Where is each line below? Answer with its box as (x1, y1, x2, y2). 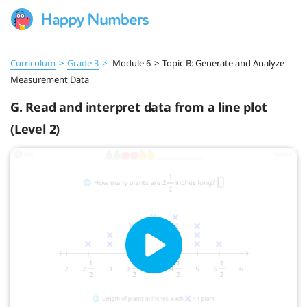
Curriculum (10, 57, 56, 69)
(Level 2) (10, 121, 60, 138)
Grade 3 (67, 57, 99, 69)
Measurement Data (10, 73, 89, 86)
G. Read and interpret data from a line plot (10, 99, 267, 116)
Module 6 (110, 57, 151, 69)
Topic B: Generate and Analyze (162, 57, 284, 69)
